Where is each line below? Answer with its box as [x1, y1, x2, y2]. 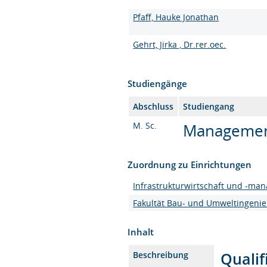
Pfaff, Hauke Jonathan [133, 11, 219, 23]
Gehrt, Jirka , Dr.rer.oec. [133, 38, 226, 50]
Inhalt [128, 225, 154, 238]
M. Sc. [133, 119, 157, 131]
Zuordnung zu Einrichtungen [128, 158, 252, 170]
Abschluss [133, 100, 174, 112]
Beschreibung [133, 249, 189, 260]
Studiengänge [128, 77, 188, 89]
